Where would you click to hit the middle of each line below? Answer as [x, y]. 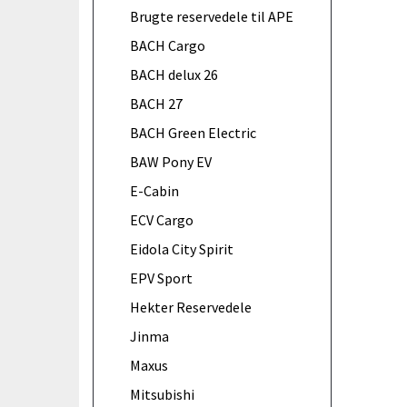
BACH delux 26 [174, 74]
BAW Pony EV [171, 161]
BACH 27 [156, 103]
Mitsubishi [162, 394]
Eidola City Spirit [182, 248]
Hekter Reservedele [191, 307]
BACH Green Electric [193, 132]
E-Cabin [154, 190]
